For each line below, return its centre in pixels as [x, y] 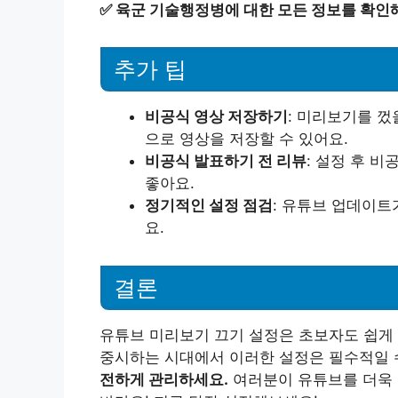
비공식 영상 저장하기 [216, 117]
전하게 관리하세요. [164, 379]
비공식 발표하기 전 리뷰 [226, 161]
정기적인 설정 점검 [209, 206]
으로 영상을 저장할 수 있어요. [247, 139]
